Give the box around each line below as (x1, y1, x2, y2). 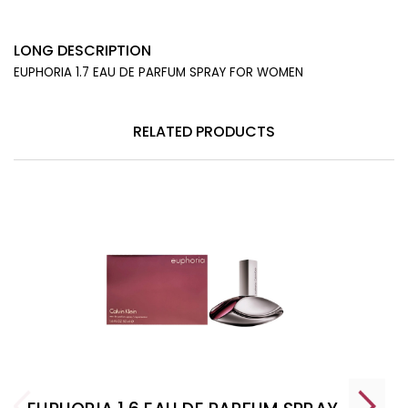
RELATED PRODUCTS (133, 120, 275, 142)
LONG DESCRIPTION (14, 39, 151, 61)
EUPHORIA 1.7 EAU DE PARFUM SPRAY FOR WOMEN (14, 63, 303, 81)
